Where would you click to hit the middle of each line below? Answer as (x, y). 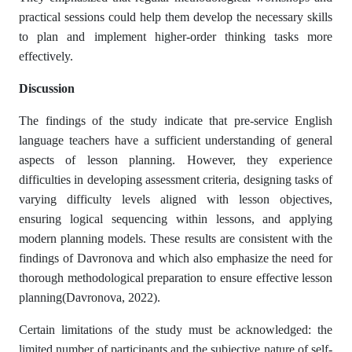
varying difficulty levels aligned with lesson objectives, (176, 199)
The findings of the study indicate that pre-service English (176, 120)
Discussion (47, 88)
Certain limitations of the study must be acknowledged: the (176, 329)
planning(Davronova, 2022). (90, 297)
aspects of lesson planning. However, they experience (176, 159)
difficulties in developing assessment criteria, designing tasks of (176, 179)
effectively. (46, 56)
